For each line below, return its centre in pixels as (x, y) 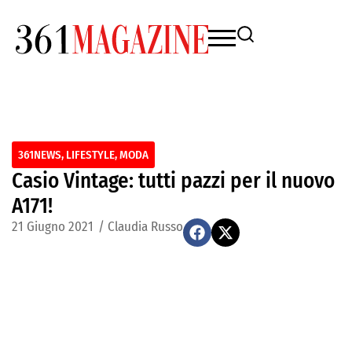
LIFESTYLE (90, 155)
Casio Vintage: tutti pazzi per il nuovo (173, 181)
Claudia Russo (145, 227)
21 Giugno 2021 (53, 227)
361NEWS (40, 155)
